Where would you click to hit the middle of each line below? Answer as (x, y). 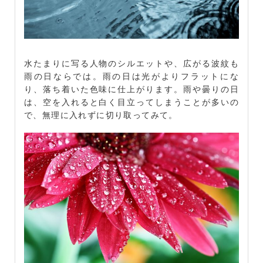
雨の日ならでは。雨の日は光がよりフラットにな (131, 75)
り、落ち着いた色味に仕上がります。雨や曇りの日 (131, 88)
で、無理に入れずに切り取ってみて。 (101, 114)
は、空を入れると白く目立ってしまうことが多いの (131, 101)
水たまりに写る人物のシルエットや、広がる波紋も (131, 63)
